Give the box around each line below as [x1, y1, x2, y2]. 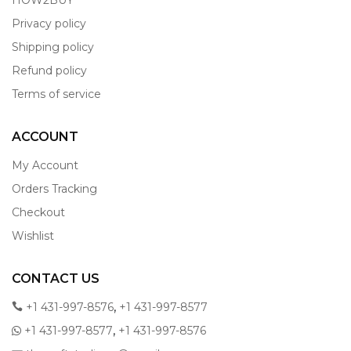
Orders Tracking [12, 182, 97, 196]
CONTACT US [12, 271, 100, 286]
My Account [12, 158, 78, 172]
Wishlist [12, 229, 54, 243]
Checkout [12, 205, 65, 219]
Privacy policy [12, 16, 86, 31]
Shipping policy [12, 40, 94, 54]
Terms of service [12, 87, 101, 101]
